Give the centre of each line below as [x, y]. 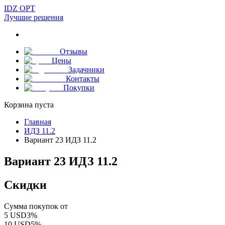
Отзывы [74, 51]
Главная [38, 122]
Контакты [83, 79]
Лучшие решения [34, 17]
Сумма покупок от [36, 206]
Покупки [79, 88]
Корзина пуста [29, 105]
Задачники [86, 70]
